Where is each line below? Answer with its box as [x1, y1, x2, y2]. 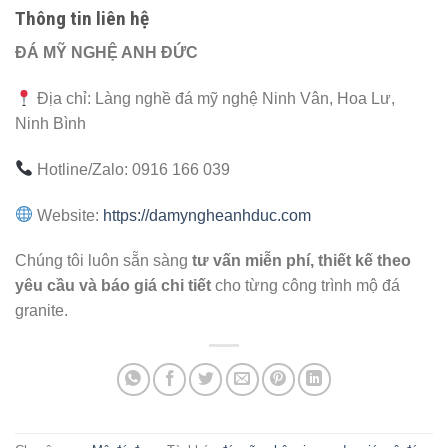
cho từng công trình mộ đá [211, 277, 400, 295]
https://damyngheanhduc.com [103, 206, 312, 224]
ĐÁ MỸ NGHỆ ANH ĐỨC [15, 44, 198, 62]
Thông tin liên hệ [15, 6, 149, 30]
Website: [33, 206, 104, 224]
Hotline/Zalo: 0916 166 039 [33, 160, 231, 178]
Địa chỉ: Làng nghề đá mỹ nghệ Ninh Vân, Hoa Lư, [33, 90, 396, 108]
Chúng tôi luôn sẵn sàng [15, 252, 192, 270]
